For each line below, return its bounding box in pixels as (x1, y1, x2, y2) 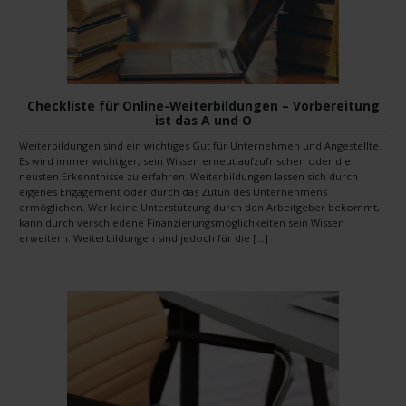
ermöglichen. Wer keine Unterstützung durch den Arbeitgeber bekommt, (19, 200, 380, 215)
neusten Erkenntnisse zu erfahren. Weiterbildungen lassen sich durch (19, 169, 358, 184)
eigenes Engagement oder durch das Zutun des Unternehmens (19, 185, 327, 199)
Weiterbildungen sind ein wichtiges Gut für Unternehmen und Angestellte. (19, 139, 382, 153)
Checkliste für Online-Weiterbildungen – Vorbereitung (26, 96, 380, 114)
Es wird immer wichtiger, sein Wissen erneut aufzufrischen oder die (19, 154, 351, 169)
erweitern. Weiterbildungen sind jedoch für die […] (19, 231, 268, 246)
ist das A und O (154, 111, 252, 129)
